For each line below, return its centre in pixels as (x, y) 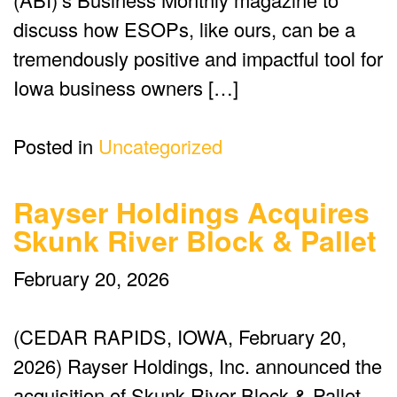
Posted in (56, 146)
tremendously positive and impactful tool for (198, 58)
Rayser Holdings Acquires (191, 212)
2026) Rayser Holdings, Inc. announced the (198, 366)
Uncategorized (160, 146)
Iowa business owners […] (126, 88)
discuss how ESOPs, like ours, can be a (184, 29)
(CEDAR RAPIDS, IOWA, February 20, (180, 337)
